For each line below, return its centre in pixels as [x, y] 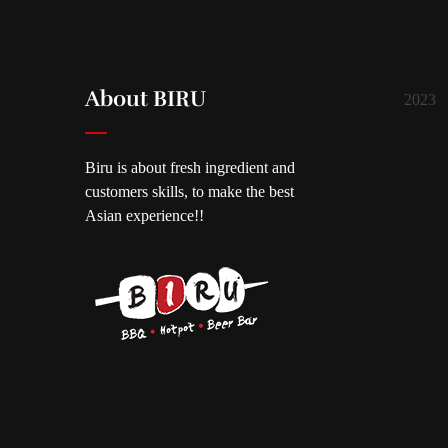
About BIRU [145, 99]
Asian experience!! [144, 215]
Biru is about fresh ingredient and [190, 167]
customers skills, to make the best [189, 191]
